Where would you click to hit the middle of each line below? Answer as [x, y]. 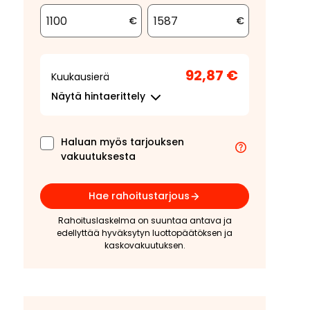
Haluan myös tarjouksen [122, 142]
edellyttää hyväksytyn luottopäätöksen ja [145, 233]
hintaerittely [113, 96]
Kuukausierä [80, 77]
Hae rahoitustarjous [139, 196]
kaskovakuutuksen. [145, 245]
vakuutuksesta [98, 156]
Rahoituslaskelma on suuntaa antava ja [145, 220]
